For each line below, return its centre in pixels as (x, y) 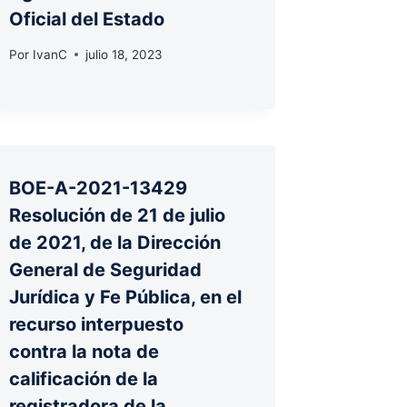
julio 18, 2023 (124, 54)
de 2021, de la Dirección (115, 242)
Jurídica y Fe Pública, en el (126, 297)
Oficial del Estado (87, 20)
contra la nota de (84, 351)
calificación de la (84, 378)
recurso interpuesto (97, 324)
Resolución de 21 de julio (118, 215)
